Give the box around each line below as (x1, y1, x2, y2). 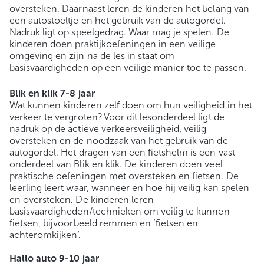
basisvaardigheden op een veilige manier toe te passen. (9, 62, 246, 74)
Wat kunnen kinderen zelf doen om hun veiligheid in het (9, 100, 252, 111)
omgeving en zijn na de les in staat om (9, 50, 175, 62)
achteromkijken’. (9, 229, 81, 241)
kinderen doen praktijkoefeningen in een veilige (9, 38, 216, 50)
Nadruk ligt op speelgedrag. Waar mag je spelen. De (9, 27, 229, 38)
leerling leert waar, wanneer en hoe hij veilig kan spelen (9, 182, 249, 194)
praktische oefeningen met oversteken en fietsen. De (9, 170, 239, 182)
